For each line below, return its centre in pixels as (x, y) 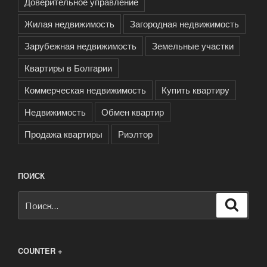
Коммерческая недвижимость (85, 89)
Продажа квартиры (63, 133)
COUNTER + (40, 251)
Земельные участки (193, 45)
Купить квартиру (195, 89)
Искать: (35, 199)
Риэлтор (135, 133)
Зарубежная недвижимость (80, 45)
